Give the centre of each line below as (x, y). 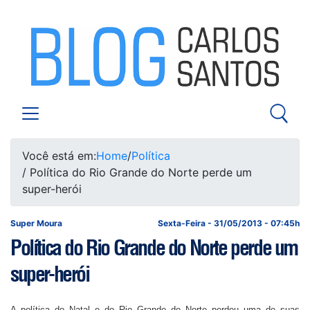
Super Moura (36, 223)
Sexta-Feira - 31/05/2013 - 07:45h (229, 223)
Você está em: (59, 156)
